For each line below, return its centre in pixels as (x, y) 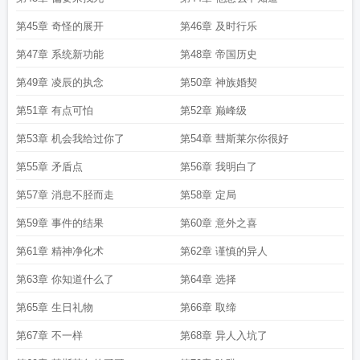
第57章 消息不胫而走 (65, 195)
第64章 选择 (208, 279)
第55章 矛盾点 (49, 167)
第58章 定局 (208, 195)
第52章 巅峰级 (213, 110)
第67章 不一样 (49, 335)
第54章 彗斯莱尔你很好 (234, 139)
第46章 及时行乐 (219, 26)
